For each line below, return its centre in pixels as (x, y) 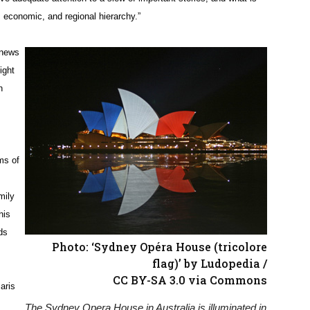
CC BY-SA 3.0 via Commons (190, 280)
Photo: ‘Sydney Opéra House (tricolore (159, 247)
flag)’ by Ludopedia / (210, 264)
